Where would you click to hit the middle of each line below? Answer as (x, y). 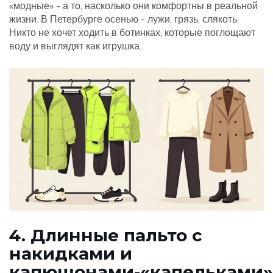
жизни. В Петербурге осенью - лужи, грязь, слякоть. (124, 19)
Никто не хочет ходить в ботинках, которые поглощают (132, 32)
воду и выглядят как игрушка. (75, 46)
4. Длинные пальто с (106, 236)
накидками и (71, 254)
